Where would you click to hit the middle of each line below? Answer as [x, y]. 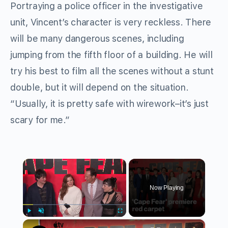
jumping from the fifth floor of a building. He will [111, 55]
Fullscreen [129, 222]
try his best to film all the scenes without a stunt [112, 71]
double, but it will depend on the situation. [99, 88]
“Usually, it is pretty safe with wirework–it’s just [109, 104]
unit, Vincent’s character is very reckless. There [111, 22]
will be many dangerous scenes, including [97, 39]
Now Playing [167, 188]
